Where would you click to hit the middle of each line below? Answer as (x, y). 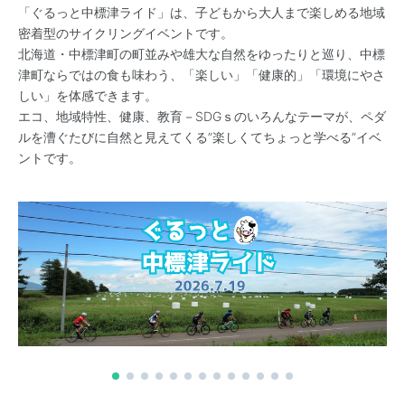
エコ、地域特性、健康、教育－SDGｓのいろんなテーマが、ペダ (202, 116)
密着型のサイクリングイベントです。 (126, 33)
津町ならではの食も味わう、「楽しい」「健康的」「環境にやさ (202, 75)
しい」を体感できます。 (88, 95)
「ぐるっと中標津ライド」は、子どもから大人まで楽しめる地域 (202, 12)
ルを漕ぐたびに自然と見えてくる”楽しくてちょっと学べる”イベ (200, 137)
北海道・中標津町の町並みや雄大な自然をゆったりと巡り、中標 (202, 54)
